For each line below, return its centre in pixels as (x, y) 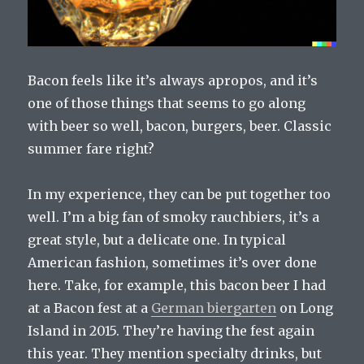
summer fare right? (91, 149)
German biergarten (214, 308)
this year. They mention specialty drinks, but (175, 354)
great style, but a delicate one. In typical (157, 240)
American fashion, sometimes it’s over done (173, 263)
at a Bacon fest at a (90, 308)
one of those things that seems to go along (167, 104)
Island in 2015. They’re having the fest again (171, 331)
